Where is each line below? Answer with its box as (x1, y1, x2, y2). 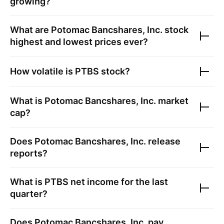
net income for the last (68, 176, 168, 187)
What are (10, 24, 51, 35)
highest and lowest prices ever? (10, 36, 148, 47)
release (146, 136, 180, 146)
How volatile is (10, 66, 75, 76)
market (156, 95, 188, 106)
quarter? (10, 188, 47, 199)
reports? (10, 148, 47, 158)
